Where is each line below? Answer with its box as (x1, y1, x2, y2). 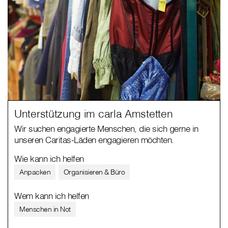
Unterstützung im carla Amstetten (14, 107, 173, 121)
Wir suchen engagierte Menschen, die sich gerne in (14, 123, 198, 134)
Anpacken (19, 167, 50, 177)
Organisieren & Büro (63, 167, 125, 177)
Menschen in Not (19, 205, 71, 214)
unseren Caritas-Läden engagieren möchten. (14, 134, 174, 146)
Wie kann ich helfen (14, 153, 84, 164)
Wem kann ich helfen (14, 190, 89, 202)
